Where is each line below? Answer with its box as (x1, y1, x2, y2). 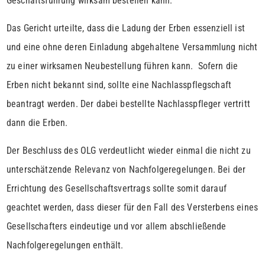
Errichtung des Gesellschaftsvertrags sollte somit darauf (7, 183, 227, 195)
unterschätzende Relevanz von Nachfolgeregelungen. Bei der (7, 164, 246, 176)
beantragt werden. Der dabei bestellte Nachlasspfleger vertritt (7, 98, 250, 110)
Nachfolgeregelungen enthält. (7, 240, 124, 251)
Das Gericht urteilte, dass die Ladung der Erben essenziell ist (7, 22, 245, 34)
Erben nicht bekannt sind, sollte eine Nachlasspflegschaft (7, 79, 232, 91)
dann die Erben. (7, 117, 68, 129)
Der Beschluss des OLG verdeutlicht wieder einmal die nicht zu (7, 145, 251, 157)
